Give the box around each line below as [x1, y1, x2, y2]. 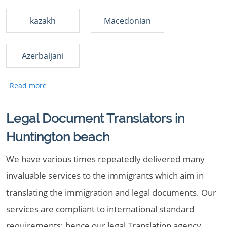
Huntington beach [6, 129, 109, 144]
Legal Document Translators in [6, 110, 184, 126]
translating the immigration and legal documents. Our [6, 186, 216, 198]
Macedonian [104, 15, 151, 26]
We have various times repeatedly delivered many [6, 153, 205, 165]
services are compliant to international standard [6, 203, 194, 215]
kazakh [30, 15, 56, 26]
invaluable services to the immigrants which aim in [6, 170, 204, 181]
